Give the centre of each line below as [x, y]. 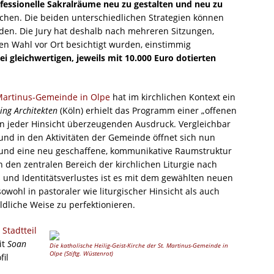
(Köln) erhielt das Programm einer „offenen [147, 111]
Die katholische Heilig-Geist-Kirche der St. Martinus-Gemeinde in [139, 246]
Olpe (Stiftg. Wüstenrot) [82, 254]
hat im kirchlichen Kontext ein [173, 97]
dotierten [196, 58]
